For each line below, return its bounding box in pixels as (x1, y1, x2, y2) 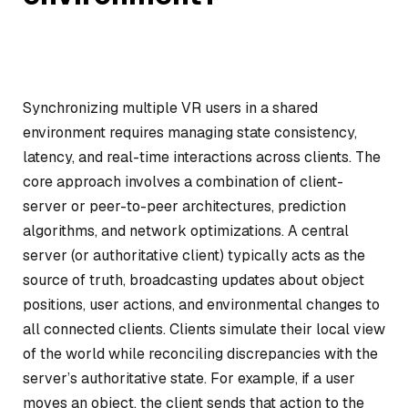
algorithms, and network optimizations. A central (23, 221, 349, 240)
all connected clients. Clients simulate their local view (23, 320, 385, 339)
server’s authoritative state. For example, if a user (23, 369, 355, 388)
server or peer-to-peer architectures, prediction (23, 197, 346, 216)
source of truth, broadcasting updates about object (23, 270, 364, 290)
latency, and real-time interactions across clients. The (23, 148, 381, 167)
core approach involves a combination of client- (23, 172, 343, 191)
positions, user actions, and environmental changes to (23, 295, 380, 314)
